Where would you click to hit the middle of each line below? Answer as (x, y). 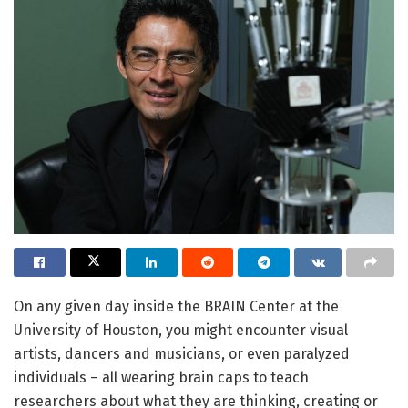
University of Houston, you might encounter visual (181, 331)
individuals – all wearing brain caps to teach (161, 378)
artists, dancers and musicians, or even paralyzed (182, 354)
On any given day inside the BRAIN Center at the (176, 307)
